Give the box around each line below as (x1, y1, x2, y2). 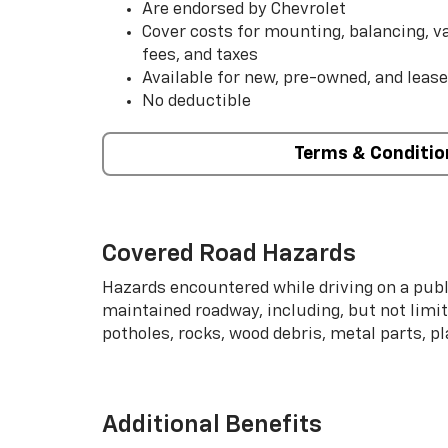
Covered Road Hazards (102, 241, 356, 266)
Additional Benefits (102, 412, 322, 437)
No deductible (142, 92, 251, 110)
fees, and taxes (142, 46, 258, 64)
